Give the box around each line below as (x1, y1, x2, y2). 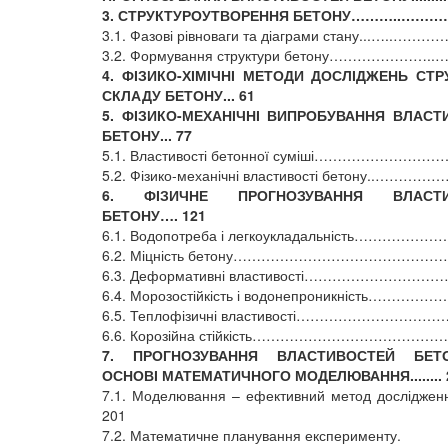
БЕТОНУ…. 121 (102, 205, 206, 225)
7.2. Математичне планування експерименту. (102, 425, 401, 445)
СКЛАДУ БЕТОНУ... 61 (102, 85, 255, 105)
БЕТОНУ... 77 (102, 125, 192, 145)
